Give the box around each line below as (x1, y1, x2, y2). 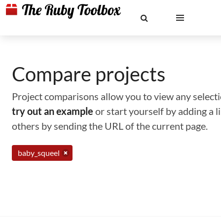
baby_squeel (18, 148, 60, 157)
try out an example (12, 105, 93, 117)
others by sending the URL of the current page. (12, 120, 208, 132)
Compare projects (12, 62, 165, 86)
